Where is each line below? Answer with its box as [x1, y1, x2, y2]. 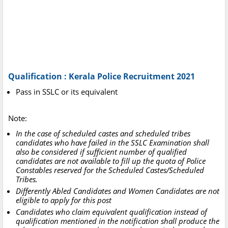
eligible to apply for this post [16, 195, 111, 206]
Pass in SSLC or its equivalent [16, 87, 118, 97]
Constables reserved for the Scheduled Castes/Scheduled [16, 165, 204, 176]
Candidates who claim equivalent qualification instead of [16, 207, 207, 217]
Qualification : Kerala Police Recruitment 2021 [8, 71, 195, 82]
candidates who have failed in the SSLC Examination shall [16, 137, 209, 148]
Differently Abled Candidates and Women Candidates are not [16, 186, 219, 196]
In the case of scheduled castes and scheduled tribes [16, 128, 190, 139]
